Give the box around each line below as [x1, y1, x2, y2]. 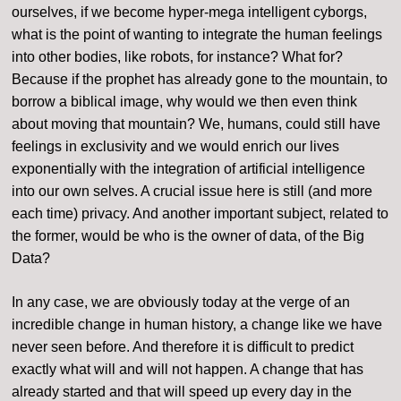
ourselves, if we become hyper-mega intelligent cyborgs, [12, 4, 368, 21]
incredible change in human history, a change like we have [12, 317, 383, 333]
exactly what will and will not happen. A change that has [12, 362, 364, 378]
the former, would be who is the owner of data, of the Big [12, 228, 365, 244]
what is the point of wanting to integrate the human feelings [12, 27, 383, 43]
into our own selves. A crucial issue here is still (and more [12, 183, 373, 200]
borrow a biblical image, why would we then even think [12, 94, 358, 110]
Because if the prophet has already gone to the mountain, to [12, 72, 388, 88]
